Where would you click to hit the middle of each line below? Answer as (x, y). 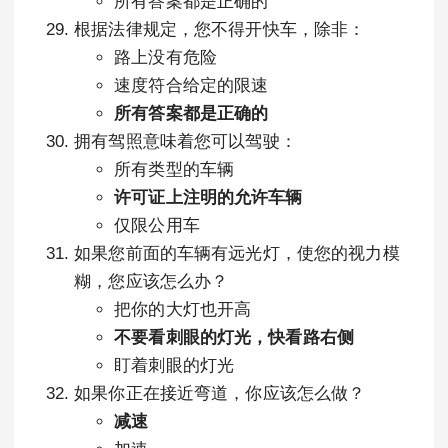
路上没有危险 (165, 57)
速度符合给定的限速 (191, 85)
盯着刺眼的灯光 (174, 365)
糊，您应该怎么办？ (151, 281)
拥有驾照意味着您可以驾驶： (185, 141)
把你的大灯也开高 (183, 309)
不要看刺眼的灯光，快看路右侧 (234, 337)
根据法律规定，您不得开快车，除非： (220, 29)
